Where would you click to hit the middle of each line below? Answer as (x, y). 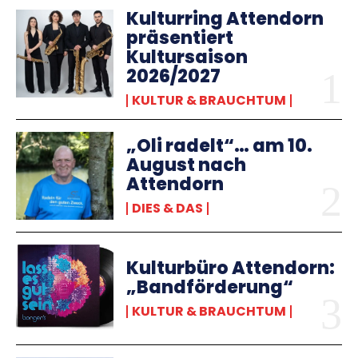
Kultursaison (187, 57)
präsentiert (180, 38)
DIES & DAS (168, 209)
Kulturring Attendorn (225, 19)
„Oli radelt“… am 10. (220, 146)
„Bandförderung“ (210, 288)
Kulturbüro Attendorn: (231, 268)
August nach (187, 165)
